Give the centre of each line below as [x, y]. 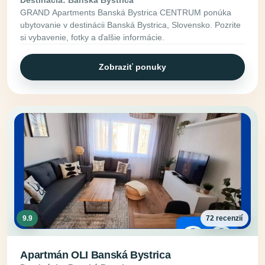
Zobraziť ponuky [132, 67]
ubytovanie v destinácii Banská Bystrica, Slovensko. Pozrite [131, 25]
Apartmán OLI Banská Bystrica [96, 255]
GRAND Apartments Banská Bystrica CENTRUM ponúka [126, 12]
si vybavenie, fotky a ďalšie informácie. [93, 37]
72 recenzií [224, 218]
